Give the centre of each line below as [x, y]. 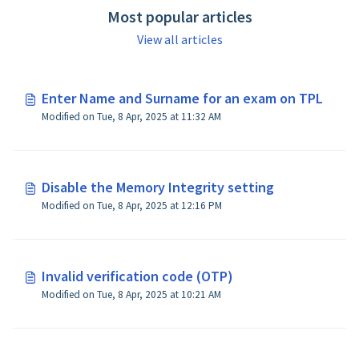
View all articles [179, 39]
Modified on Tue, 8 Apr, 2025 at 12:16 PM [132, 206]
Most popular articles [179, 16]
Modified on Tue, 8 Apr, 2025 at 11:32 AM [131, 117]
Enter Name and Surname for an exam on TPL [182, 98]
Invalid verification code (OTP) [137, 276]
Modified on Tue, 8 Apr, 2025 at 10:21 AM [131, 294]
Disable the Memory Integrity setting [158, 187]
